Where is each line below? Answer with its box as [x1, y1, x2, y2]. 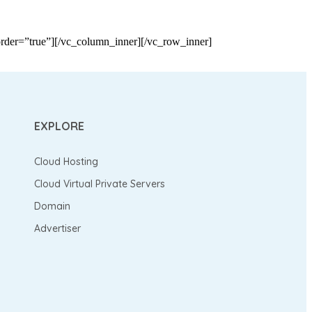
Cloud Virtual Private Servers [34, 177, 166, 190]
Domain [34, 199, 71, 212]
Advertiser [34, 221, 81, 235]
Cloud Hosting [34, 155, 99, 168]
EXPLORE [34, 118, 85, 133]
